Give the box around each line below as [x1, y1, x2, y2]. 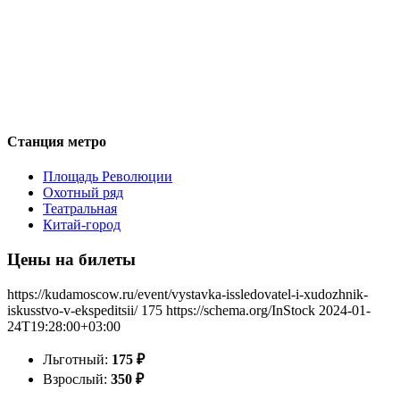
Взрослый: [43, 371, 111, 387]
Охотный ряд [43, 185, 123, 201]
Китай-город [43, 217, 121, 233]
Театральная [43, 201, 117, 217]
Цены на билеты [7, 249, 136, 269]
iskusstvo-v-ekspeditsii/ [7, 302, 137, 318]
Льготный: [43, 351, 112, 367]
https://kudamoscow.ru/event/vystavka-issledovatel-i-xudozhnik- [7, 286, 368, 302]
